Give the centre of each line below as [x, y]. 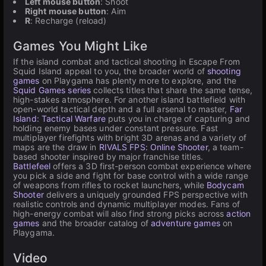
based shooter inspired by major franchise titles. [108, 156]
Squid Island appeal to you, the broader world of [110, 71]
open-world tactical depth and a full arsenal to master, [121, 109]
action [239, 213]
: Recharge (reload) [69, 20]
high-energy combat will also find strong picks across [120, 213]
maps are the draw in [56, 147]
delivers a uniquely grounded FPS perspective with [145, 194]
